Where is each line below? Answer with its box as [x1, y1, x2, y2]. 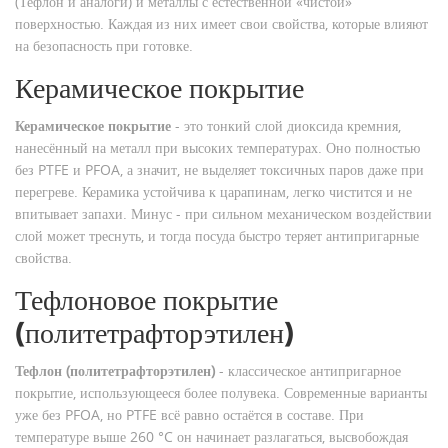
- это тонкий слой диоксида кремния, [171, 116, 401, 136]
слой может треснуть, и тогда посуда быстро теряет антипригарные [15, 226, 419, 246]
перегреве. [15, 182, 78, 202]
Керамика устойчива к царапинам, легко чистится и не [78, 182, 412, 202]
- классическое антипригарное [215, 361, 401, 381]
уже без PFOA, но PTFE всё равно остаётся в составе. [15, 405, 335, 425]
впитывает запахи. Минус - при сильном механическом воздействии [15, 204, 432, 224]
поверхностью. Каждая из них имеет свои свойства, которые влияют [15, 14, 428, 34]
